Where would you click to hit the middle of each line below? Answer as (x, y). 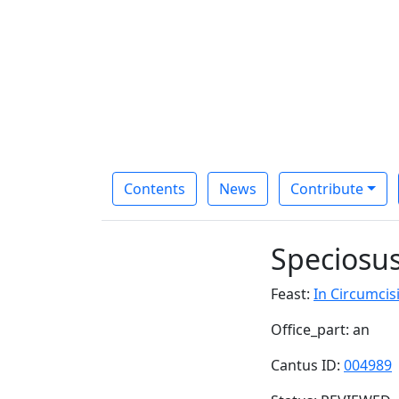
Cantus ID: (307, 365)
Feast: (292, 293)
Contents (155, 188)
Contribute (327, 188)
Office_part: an (320, 329)
